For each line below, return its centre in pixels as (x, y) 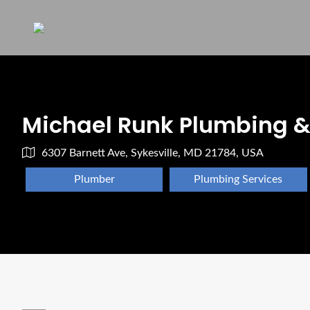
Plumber (94, 179)
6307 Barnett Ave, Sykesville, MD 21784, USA (153, 153)
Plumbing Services (238, 179)
